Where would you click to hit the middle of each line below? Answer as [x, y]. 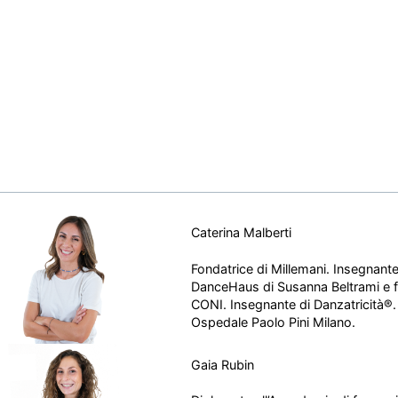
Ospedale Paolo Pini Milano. [274, 322]
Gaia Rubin [223, 364]
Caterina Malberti [242, 233]
